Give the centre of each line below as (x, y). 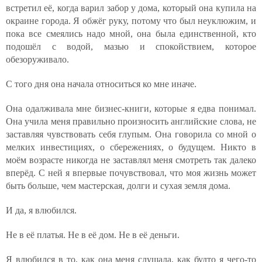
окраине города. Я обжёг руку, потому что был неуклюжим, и (131, 21)
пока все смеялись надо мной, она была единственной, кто (131, 34)
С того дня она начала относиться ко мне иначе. (101, 84)
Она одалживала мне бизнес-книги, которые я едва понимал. (131, 108)
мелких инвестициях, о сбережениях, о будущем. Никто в (131, 147)
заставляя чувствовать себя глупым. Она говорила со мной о (131, 134)
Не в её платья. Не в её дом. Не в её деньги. (93, 235)
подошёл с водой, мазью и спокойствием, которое (131, 46)
